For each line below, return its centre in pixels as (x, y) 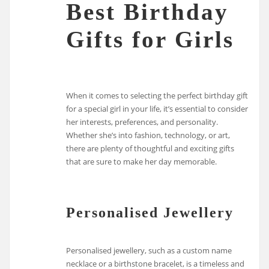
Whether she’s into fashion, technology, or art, (148, 135)
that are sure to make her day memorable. (142, 162)
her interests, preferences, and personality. (142, 122)
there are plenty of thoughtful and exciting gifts (150, 149)
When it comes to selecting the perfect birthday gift (157, 96)
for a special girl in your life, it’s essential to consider (157, 109)
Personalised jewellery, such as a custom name (149, 251)
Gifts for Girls (150, 40)
